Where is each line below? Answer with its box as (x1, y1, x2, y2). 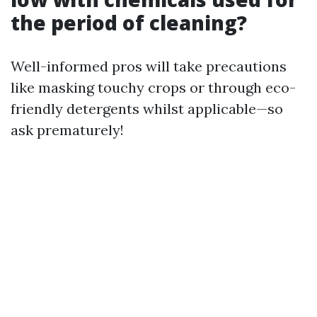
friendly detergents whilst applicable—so (11, 100, 283, 117)
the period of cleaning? (11, 9, 247, 36)
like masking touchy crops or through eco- (11, 79, 296, 96)
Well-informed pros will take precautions (11, 57, 287, 75)
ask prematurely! (11, 121, 124, 139)
